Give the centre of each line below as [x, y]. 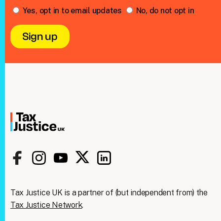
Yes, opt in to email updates [72, 10]
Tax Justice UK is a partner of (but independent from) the [109, 193]
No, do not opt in [164, 10]
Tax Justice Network [46, 205]
